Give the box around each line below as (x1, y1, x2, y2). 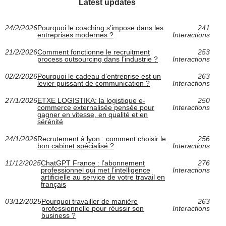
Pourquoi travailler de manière (41, 197, 138, 206)
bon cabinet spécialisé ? (37, 142, 114, 150)
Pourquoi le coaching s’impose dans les (37, 24, 163, 32)
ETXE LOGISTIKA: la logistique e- (37, 96, 145, 105)
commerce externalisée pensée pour (37, 103, 154, 112)
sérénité (37, 118, 63, 126)
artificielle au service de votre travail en (41, 173, 165, 182)
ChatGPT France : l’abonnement (41, 159, 145, 167)
